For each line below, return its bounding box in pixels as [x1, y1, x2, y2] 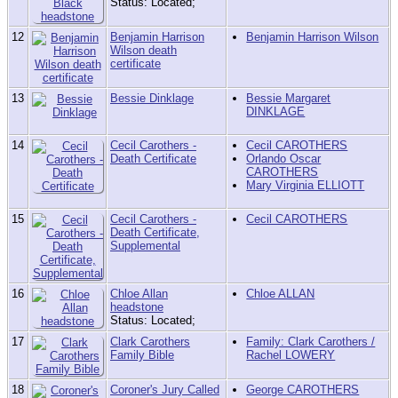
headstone [110, 300, 163, 314]
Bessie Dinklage [110, 92, 194, 106]
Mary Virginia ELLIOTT [246, 179, 365, 193]
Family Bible [110, 348, 174, 362]
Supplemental [110, 239, 180, 253]
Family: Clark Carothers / [246, 335, 376, 349]
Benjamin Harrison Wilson [246, 30, 379, 44]
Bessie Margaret [246, 92, 331, 106]
